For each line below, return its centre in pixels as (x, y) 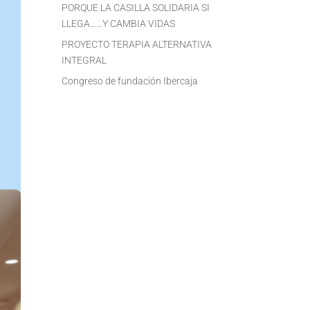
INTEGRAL (84, 60)
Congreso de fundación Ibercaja (130, 81)
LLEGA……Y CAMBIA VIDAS (119, 23)
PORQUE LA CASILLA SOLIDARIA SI (136, 7)
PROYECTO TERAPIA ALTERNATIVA (137, 44)
